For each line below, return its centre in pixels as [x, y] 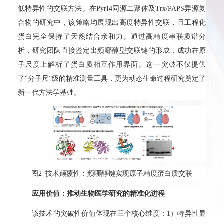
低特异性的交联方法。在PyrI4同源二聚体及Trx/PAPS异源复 [112, 9]
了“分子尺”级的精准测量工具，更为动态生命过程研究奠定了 [112, 79]
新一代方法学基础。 [49, 93]
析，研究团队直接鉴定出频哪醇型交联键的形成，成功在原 [112, 51]
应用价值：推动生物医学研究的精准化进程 [98, 194]
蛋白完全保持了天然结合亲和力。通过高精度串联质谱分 [112, 37]
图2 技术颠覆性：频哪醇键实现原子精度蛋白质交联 [112, 174]
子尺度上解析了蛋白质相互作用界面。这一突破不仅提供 [112, 65]
